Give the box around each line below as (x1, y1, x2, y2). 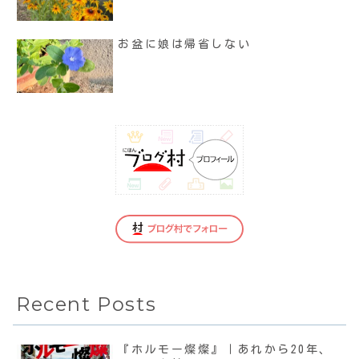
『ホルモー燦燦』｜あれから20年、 (118, 344, 333, 356)
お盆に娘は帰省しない (118, 38, 252, 50)
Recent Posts (16, 292, 157, 317)
